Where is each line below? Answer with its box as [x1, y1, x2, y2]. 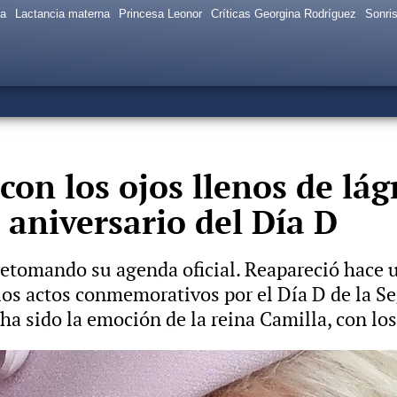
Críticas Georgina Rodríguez [211, 7, 356, 20]
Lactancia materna [15, 7, 110, 20]
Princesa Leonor [119, 7, 202, 20]
